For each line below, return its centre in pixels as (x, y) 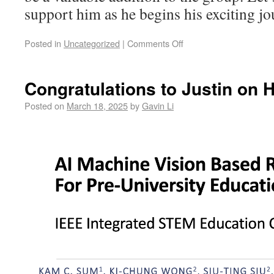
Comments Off (155, 43)
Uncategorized (92, 43)
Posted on (44, 105)
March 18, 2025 (97, 105)
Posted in (43, 43)
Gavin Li (158, 105)
